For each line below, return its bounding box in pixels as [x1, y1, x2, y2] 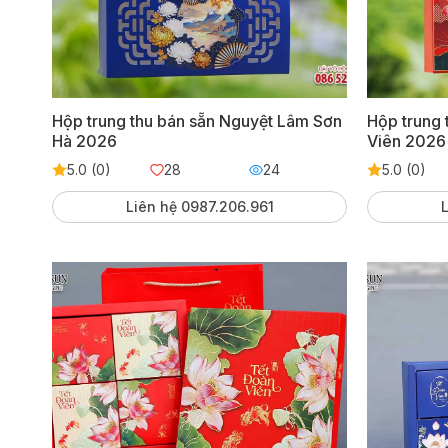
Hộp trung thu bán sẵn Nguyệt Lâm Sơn [51, 110, 342, 131]
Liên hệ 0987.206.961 [125, 197, 274, 215]
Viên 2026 [366, 130, 446, 151]
